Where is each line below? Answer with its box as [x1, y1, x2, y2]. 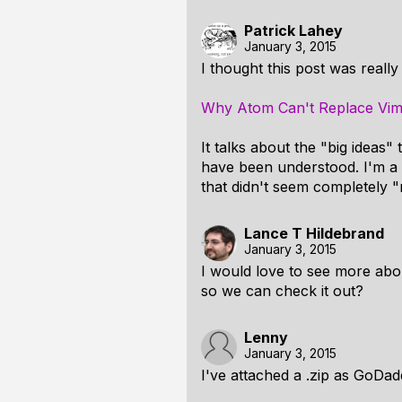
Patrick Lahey [244, 22, 343, 39]
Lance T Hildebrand [244, 224, 384, 242]
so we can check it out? [201, 282, 363, 300]
